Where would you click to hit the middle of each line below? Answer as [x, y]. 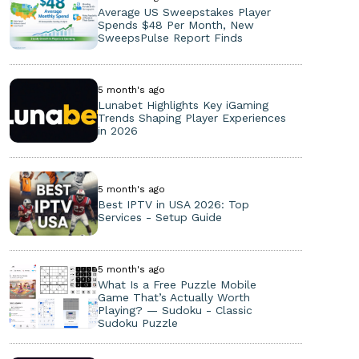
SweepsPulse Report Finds [170, 37]
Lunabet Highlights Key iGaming [183, 105]
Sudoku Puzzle [137, 323]
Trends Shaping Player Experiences [192, 117]
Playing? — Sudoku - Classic [175, 310]
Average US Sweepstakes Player [184, 12]
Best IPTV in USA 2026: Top [173, 204]
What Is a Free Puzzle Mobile [177, 284]
